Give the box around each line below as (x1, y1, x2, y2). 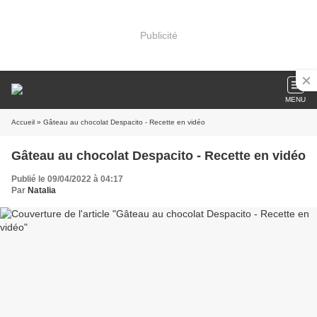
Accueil (11, 118, 35, 126)
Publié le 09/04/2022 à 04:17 (11, 174, 123, 184)
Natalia (28, 185, 56, 195)
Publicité (139, 29, 178, 41)
